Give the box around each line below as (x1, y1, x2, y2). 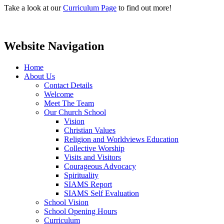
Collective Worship (64, 143, 124, 152)
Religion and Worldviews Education (64, 134, 178, 143)
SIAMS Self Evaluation (64, 188, 139, 197)
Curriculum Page (63, 3, 116, 12)
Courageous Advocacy (64, 161, 136, 170)
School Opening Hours (44, 206, 117, 215)
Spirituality (64, 170, 98, 179)
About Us (24, 71, 55, 80)
